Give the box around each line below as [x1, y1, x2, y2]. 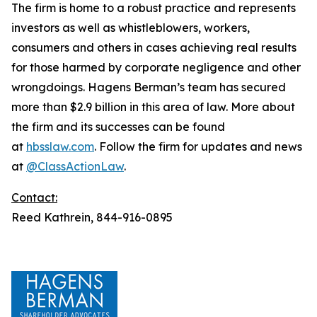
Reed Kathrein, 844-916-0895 [11, 210, 173, 224]
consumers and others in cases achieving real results [11, 40, 296, 54]
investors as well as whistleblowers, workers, [11, 21, 250, 35]
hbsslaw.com [26, 139, 94, 154]
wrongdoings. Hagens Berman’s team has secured [11, 80, 286, 94]
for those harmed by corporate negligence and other [11, 60, 301, 74]
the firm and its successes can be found [11, 120, 225, 134]
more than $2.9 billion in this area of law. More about [11, 100, 295, 114]
